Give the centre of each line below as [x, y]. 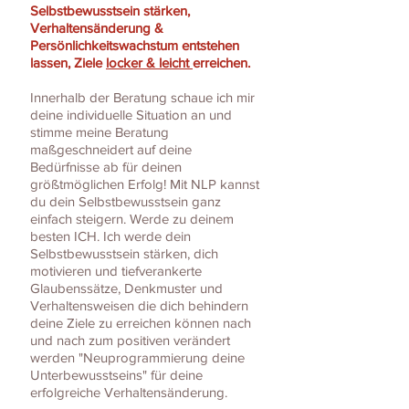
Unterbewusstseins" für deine [116, 375]
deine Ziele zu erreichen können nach [141, 323]
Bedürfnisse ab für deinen [106, 167]
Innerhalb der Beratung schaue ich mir [142, 98]
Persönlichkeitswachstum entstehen [135, 46]
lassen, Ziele [68, 63]
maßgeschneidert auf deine [111, 150]
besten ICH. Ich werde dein [110, 236]
